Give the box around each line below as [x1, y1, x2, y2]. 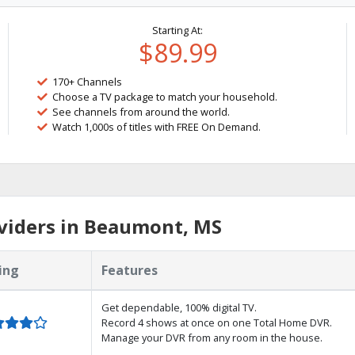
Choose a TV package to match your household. [52, 90, 278, 104]
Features [101, 261, 158, 279]
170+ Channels [52, 74, 123, 89]
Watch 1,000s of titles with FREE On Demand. [52, 120, 261, 134]
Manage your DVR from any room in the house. [101, 330, 323, 345]
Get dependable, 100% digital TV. [101, 300, 257, 315]
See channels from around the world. [52, 105, 231, 119]
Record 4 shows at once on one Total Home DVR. [101, 315, 332, 330]
